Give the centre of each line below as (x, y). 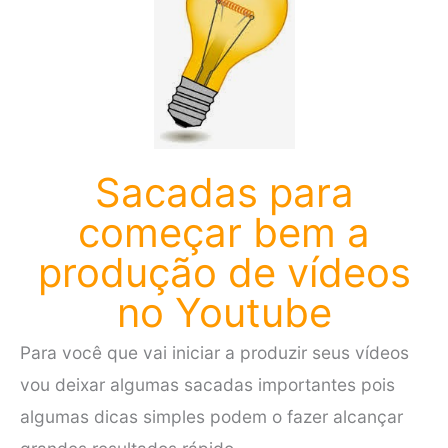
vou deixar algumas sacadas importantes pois (207, 384)
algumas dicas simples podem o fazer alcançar (211, 416)
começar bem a (224, 232)
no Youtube (224, 312)
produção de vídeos (224, 272)
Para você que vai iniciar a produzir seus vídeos (214, 352)
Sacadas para (224, 192)
